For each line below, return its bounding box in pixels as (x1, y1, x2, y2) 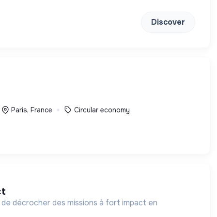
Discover (151, 17, 185, 27)
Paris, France (11, 105, 52, 114)
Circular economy (74, 105, 130, 114)
